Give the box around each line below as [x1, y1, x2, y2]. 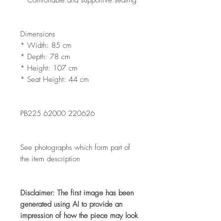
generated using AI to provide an [20, 199, 122, 209]
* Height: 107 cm [20, 63, 77, 73]
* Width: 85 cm [20, 40, 72, 50]
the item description [20, 153, 80, 164]
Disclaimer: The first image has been [20, 187, 134, 198]
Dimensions [20, 29, 55, 39]
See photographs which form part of [20, 142, 130, 152]
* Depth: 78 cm [20, 51, 70, 62]
